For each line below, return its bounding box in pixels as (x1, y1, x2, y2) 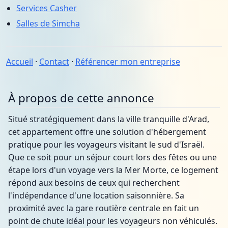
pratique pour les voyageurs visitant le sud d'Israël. (8, 139, 205, 150)
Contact (39, 56, 69, 67)
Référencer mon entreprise (75, 56, 180, 67)
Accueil (6, 56, 33, 67)
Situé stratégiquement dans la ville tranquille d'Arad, (8, 113, 209, 125)
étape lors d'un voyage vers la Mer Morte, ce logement (8, 164, 218, 176)
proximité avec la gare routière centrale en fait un (8, 203, 199, 214)
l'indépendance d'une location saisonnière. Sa (8, 190, 184, 201)
